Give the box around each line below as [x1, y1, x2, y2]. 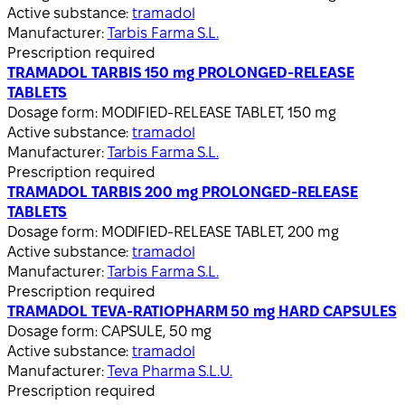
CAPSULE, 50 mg [100, 323, 212, 339]
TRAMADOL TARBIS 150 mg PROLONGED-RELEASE [7, 64, 354, 80]
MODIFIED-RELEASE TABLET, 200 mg [100, 223, 339, 240]
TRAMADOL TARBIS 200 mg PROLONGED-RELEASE [7, 184, 358, 200]
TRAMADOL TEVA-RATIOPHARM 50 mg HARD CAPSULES [7, 303, 397, 319]
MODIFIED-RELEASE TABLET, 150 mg [100, 104, 336, 120]
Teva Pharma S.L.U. [107, 363, 232, 379]
